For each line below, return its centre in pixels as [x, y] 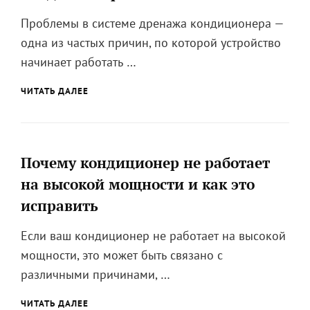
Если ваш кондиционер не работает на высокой [153, 236]
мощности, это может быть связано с [122, 255]
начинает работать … [79, 62]
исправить [60, 206]
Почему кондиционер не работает [145, 163]
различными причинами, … [95, 275]
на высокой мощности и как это [138, 184]
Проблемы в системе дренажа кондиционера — [152, 24]
